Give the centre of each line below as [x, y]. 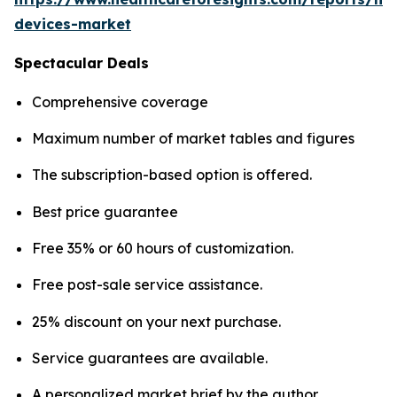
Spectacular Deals [82, 62]
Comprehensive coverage [120, 101]
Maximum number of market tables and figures [193, 138]
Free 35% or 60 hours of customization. [163, 248]
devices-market [73, 23]
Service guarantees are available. [150, 358]
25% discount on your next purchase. [156, 321]
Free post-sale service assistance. [147, 285]
